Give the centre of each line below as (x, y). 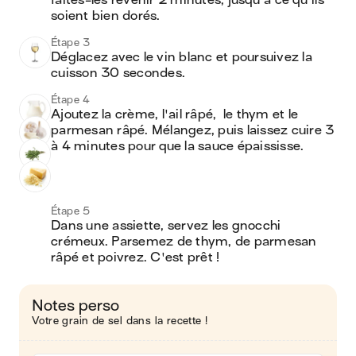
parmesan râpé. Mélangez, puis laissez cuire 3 (193, 130)
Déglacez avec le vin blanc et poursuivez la (182, 57)
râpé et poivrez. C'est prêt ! (135, 257)
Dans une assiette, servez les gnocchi (166, 226)
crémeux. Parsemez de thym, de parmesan (184, 242)
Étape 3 (71, 43)
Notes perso (75, 306)
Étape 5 (71, 211)
